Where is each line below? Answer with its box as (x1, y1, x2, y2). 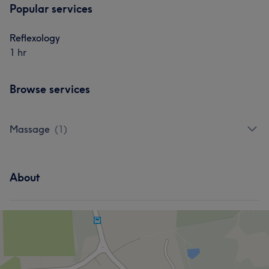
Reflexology (10, 31, 60, 44)
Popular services (10, 1, 92, 16)
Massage (10, 122, 50, 135)
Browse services (10, 82, 90, 96)
